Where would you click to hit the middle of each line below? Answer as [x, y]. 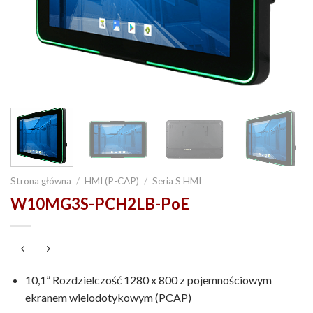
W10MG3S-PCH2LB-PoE [100, 203]
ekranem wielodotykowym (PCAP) [108, 298]
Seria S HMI [177, 181]
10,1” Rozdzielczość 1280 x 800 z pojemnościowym [148, 280]
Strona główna [41, 181]
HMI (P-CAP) [112, 181]
